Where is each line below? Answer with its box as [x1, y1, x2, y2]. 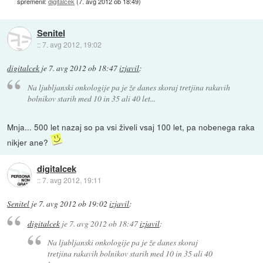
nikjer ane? [7, 136, 51, 149]
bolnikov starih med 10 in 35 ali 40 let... [27, 93, 156, 104]
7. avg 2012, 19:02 [42, 39, 102, 49]
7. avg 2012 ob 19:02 [39, 198, 108, 210]
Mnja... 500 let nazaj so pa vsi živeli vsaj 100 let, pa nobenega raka [7, 121, 255, 133]
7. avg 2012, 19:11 [42, 175, 102, 186]
